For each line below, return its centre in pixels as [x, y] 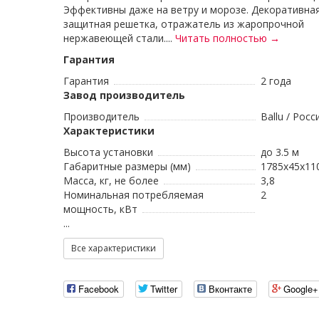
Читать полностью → [228, 38]
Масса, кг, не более [111, 181]
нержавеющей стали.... [119, 38]
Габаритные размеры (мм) [127, 166]
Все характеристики [114, 248]
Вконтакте [230, 289]
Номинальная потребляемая [134, 195]
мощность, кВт [100, 209]
